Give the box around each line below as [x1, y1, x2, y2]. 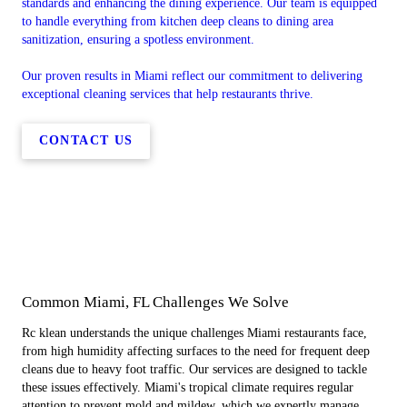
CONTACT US [38, 134, 134, 148]
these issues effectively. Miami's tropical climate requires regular [22, 381, 353, 394]
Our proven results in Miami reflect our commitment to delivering [22, 68, 362, 83]
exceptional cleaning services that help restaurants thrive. [22, 86, 313, 101]
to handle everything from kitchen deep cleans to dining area [22, 14, 333, 28]
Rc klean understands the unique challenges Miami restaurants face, [22, 326, 367, 340]
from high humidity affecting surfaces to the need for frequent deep [22, 344, 370, 358]
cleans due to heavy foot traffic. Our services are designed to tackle [22, 362, 367, 376]
